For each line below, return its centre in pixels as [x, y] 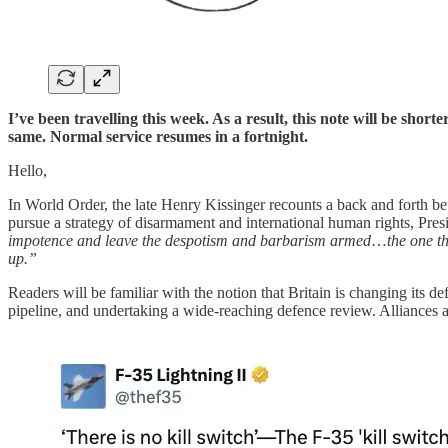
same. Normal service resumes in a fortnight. [158, 136]
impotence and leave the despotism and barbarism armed [189, 240]
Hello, [27, 170]
